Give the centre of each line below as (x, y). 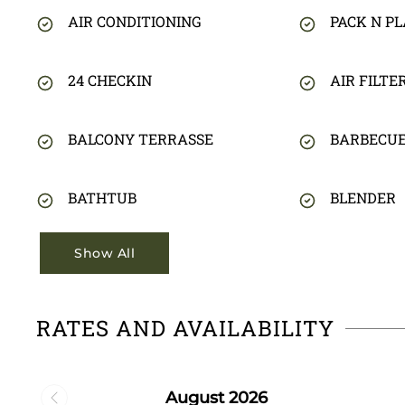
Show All (104, 254)
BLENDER (363, 198)
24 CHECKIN (110, 80)
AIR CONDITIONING (135, 22)
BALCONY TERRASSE (141, 139)
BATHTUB (102, 198)
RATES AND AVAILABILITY (185, 329)
